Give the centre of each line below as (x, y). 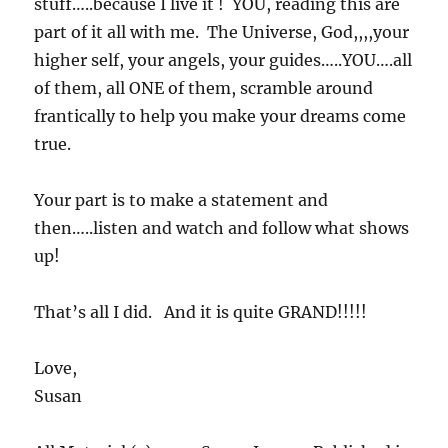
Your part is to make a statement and (181, 200)
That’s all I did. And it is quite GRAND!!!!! (201, 312)
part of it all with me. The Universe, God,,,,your (222, 32)
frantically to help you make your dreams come (220, 116)
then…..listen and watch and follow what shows (222, 228)
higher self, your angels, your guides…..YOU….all (223, 60)
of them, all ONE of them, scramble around (204, 88)
